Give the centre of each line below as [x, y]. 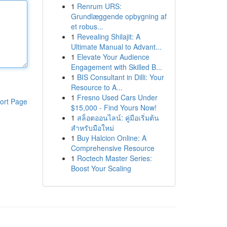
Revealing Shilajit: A [108, 36]
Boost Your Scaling [101, 168]
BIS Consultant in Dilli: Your [120, 77]
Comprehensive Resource [112, 148]
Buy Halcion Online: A [111, 138]
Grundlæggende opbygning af [119, 16]
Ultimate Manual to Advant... [116, 47]
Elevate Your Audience [113, 57]
